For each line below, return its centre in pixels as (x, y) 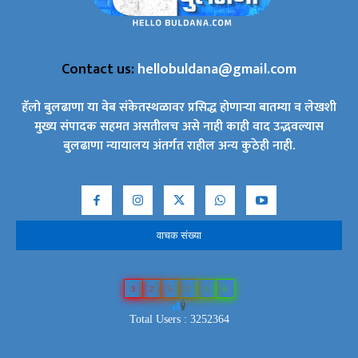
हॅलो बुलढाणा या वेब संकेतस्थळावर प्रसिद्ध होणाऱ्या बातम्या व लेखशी (179, 107)
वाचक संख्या (179, 236)
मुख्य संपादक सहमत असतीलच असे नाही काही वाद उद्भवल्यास (179, 126)
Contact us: (99, 69)
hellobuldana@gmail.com (217, 69)
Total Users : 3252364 (179, 320)
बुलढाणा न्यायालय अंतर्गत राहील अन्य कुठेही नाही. (179, 145)
